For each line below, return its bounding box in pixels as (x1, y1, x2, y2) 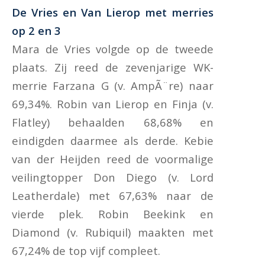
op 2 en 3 (12, 23, 61, 38)
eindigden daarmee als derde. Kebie (12, 133, 214, 148)
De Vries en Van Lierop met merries (12, 5, 214, 20)
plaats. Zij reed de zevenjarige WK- (12, 60, 214, 75)
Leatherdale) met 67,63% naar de (12, 188, 214, 203)
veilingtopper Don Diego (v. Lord (12, 170, 214, 185)
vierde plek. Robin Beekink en (12, 206, 214, 222)
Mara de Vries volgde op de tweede (12, 41, 214, 57)
